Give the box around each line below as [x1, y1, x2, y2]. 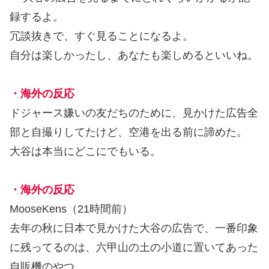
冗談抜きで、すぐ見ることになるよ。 [10, 29, 193, 42]
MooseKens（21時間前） [10, 203, 133, 216]
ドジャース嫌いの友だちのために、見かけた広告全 [10, 107, 258, 119]
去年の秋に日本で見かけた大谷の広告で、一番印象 [10, 222, 258, 235]
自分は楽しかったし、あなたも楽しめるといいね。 [10, 49, 258, 61]
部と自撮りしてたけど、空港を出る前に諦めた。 [10, 126, 247, 139]
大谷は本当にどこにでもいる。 [10, 145, 161, 158]
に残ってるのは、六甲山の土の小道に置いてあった [10, 241, 258, 254]
